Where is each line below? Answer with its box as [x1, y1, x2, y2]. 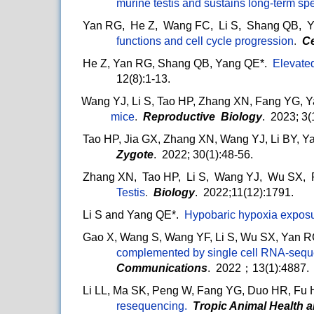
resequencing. [116, 300, 193, 313]
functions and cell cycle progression [116, 35, 294, 48]
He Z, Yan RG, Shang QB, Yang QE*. [83, 57, 273, 70]
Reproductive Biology [143, 111, 262, 123]
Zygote [116, 149, 153, 161]
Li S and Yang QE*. [83, 209, 179, 221]
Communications [116, 262, 207, 275]
